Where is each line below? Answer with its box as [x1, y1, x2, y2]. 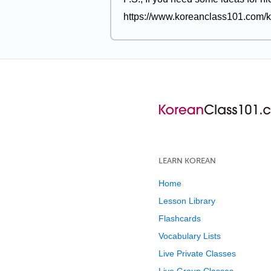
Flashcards [158, 214, 201, 223]
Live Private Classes [158, 249, 236, 258]
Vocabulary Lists [158, 231, 221, 241]
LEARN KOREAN [158, 156, 216, 165]
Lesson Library [158, 196, 215, 206]
